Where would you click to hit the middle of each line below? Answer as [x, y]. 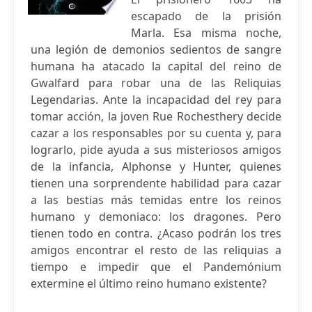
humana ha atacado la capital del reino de [156, 66]
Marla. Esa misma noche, [206, 33]
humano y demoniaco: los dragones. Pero [156, 217]
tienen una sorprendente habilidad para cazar [156, 183]
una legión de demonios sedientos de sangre [156, 49]
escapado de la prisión [206, 16]
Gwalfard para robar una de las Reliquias [156, 83]
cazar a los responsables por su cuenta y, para [156, 133]
